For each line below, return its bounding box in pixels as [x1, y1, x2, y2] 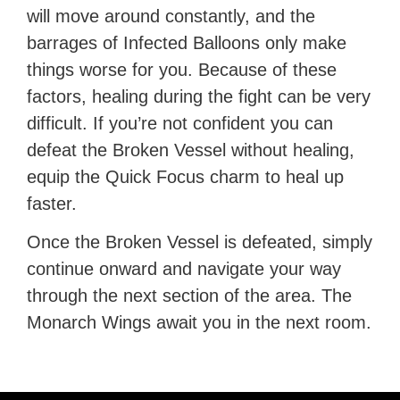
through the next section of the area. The [27, 286, 353, 306]
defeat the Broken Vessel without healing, [27, 140, 355, 161]
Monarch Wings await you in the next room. [27, 312, 372, 333]
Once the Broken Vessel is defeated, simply [27, 232, 373, 253]
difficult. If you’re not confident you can [27, 113, 334, 134]
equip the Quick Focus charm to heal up [27, 167, 345, 187]
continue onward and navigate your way [27, 259, 342, 279]
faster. [27, 194, 78, 214]
